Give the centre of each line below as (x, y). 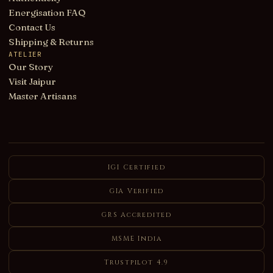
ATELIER (26, 54)
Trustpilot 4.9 (136, 262)
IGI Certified (136, 167)
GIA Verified (136, 191)
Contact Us (32, 27)
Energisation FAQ (47, 12)
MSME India (136, 239)
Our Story (31, 67)
